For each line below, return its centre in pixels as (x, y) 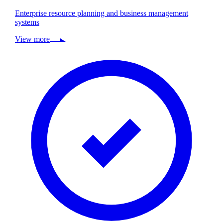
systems (27, 22)
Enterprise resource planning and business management (102, 13)
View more (32, 39)
